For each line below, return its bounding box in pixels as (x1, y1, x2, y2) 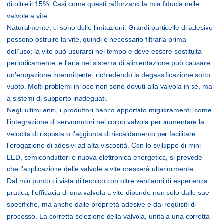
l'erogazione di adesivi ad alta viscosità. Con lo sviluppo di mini (7, 141, 201, 149)
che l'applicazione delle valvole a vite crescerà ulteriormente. (7, 165, 195, 173)
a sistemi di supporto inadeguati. (7, 94, 108, 102)
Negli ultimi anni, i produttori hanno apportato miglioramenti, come (7, 106, 212, 114)
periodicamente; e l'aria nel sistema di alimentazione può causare (7, 58, 210, 67)
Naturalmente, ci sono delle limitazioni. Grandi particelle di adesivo (7, 23, 213, 31)
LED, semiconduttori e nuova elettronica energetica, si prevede (7, 153, 202, 161)
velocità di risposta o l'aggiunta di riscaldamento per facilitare (7, 129, 195, 137)
